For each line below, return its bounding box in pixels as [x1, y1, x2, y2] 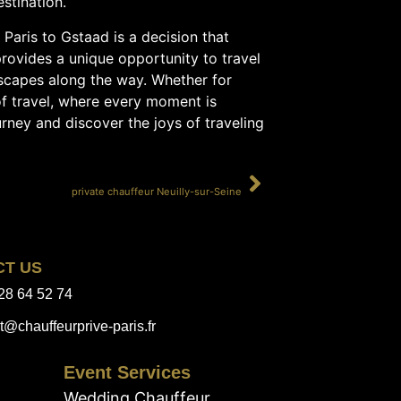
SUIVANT [192, 169, 243, 183]
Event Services [64, 363, 191, 383]
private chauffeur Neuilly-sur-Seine [72, 185, 243, 199]
